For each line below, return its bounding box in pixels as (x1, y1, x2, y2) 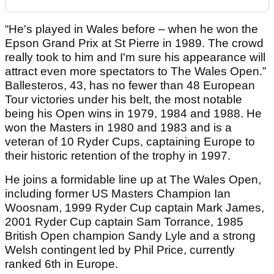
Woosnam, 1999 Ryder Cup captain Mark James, (5, 201, 264, 214)
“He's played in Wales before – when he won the (5, 22, 258, 35)
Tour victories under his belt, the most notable (5, 92, 242, 106)
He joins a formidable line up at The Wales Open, (5, 172, 261, 186)
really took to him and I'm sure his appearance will (5, 50, 265, 64)
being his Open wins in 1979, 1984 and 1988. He (5, 106, 262, 120)
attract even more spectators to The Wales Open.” (5, 64, 266, 78)
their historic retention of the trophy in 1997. (5, 149, 231, 162)
